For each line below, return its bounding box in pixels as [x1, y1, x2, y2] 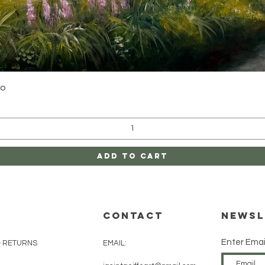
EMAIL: [103, 239, 128, 247]
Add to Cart [97, 151, 168, 160]
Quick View [111, 82, 154, 91]
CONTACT [103, 209, 163, 221]
